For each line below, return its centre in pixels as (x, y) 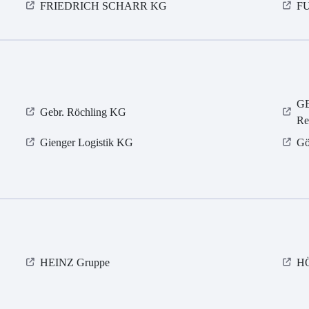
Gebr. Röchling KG (83, 112)
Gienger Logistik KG (87, 143)
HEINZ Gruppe (75, 263)
